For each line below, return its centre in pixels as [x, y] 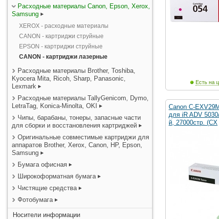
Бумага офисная [42, 164]
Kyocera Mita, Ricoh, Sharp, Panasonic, [69, 78]
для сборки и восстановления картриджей [74, 125]
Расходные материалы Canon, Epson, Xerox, [84, 6]
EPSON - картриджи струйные [61, 46]
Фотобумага [35, 200]
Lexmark [24, 86]
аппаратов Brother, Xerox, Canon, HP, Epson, [77, 145]
